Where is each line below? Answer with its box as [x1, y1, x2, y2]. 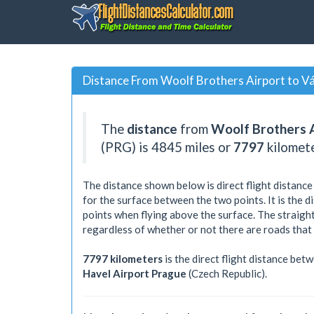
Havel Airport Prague [83, 267, 186, 280]
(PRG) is [101, 138, 151, 155]
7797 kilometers [83, 252, 163, 265]
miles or [182, 138, 233, 155]
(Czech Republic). [186, 267, 267, 280]
